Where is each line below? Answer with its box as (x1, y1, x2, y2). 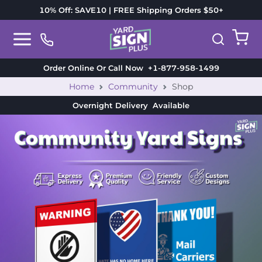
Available (153, 100, 189, 110)
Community (108, 81, 158, 92)
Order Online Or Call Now (43, 63, 143, 73)
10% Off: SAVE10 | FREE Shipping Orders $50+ (39, 5, 223, 15)
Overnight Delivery (73, 100, 153, 110)
